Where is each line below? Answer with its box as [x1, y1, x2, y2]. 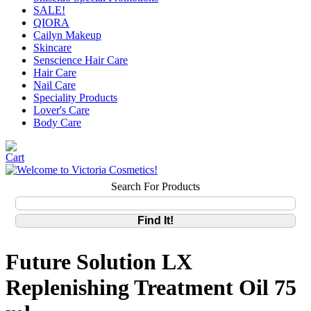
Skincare [33, 42, 72, 53]
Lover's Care [33, 104, 90, 116]
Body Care [33, 117, 81, 128]
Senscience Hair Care [33, 54, 128, 66]
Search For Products [111, 180, 200, 192]
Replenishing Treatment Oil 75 [6, 275, 296, 301]
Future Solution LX [6, 249, 192, 275]
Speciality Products [33, 92, 117, 103]
